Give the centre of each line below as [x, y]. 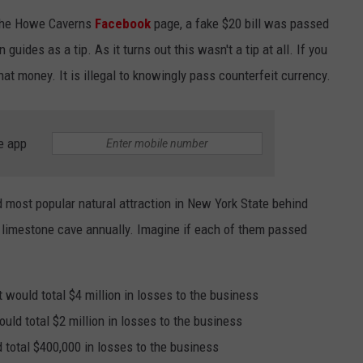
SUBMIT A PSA [250, 33]
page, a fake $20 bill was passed [240, 24]
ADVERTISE [242, 74]
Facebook [123, 24]
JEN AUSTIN [49, 32]
